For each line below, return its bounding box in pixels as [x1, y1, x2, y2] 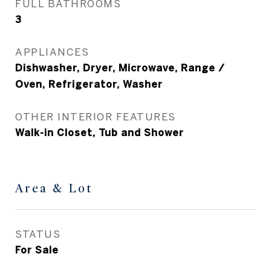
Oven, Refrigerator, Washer [15, 79, 163, 90]
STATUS [15, 228, 60, 240]
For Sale [15, 244, 59, 255]
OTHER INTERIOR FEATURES [15, 111, 176, 122]
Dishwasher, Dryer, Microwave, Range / [15, 62, 225, 73]
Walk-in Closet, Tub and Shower [15, 127, 184, 138]
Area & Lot [15, 181, 93, 196]
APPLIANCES [15, 46, 89, 57]
